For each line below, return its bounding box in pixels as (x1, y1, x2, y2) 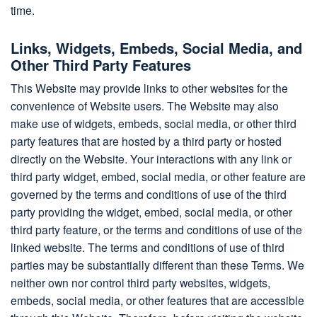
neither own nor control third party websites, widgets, (11, 274, 270, 290)
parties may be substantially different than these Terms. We (11, 256, 304, 272)
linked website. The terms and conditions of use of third (11, 238, 284, 255)
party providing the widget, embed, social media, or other (11, 203, 292, 219)
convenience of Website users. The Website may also (11, 97, 279, 113)
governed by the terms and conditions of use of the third (11, 185, 287, 202)
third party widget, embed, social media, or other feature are (11, 168, 306, 184)
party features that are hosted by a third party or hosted (11, 132, 282, 149)
